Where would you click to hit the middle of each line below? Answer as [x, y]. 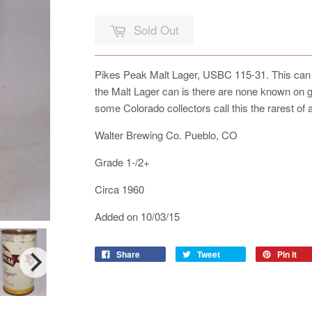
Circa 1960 [119, 189]
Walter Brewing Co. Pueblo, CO [166, 135]
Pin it [287, 255]
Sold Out [156, 29]
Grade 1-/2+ [122, 162]
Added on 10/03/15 [137, 217]
